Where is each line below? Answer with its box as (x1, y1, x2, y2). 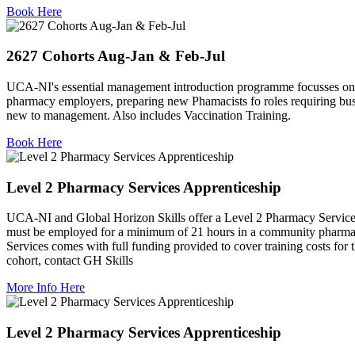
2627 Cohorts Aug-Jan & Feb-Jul (6, 48, 225, 65)
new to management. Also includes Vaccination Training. (6, 108, 291, 122)
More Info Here (6, 281, 85, 295)
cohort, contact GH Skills (6, 254, 133, 268)
